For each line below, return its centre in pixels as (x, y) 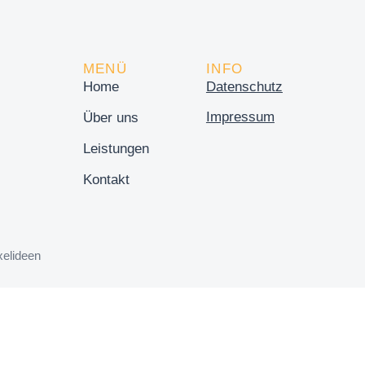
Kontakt (106, 180)
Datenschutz (244, 87)
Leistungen (116, 149)
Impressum (240, 117)
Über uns (110, 118)
